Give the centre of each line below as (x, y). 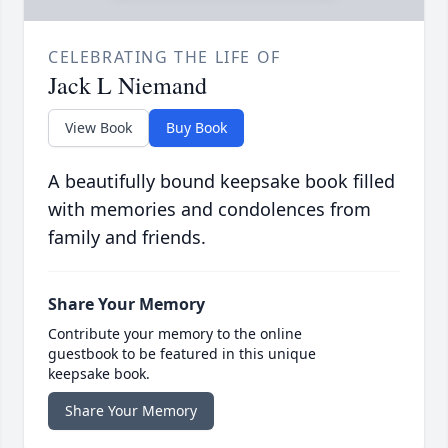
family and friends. (127, 237)
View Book (98, 128)
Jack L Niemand (127, 85)
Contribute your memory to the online (175, 334)
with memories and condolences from (209, 209)
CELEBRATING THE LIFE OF (164, 57)
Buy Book (196, 128)
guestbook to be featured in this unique (182, 354)
